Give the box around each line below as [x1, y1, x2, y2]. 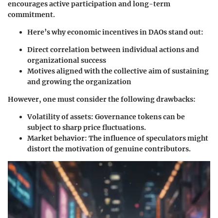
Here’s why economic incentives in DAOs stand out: [27, 28, 203, 37]
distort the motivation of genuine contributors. [27, 145, 191, 154]
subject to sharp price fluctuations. [27, 123, 146, 132]
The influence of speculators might [87, 134, 208, 143]
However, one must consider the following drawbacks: [8, 95, 196, 104]
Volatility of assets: [27, 112, 93, 122]
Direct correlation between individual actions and [27, 45, 199, 54]
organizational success [27, 56, 106, 65]
